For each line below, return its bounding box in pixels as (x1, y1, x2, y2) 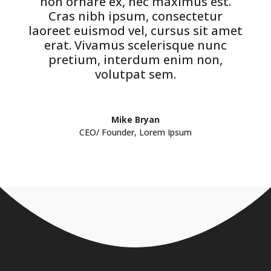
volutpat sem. (94, 66, 176, 83)
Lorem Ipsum (139, 126, 192, 139)
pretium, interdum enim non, (48, 51, 223, 68)
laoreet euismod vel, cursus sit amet (28, 22, 243, 39)
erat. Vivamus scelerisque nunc (44, 37, 227, 54)
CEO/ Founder (79, 126, 134, 139)
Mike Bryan (111, 114, 160, 126)
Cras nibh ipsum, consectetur (48, 8, 223, 25)
